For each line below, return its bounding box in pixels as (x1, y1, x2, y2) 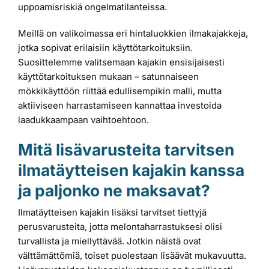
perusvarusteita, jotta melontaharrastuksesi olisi (18, 220, 222, 232)
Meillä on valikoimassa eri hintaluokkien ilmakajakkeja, (18, 28, 248, 40)
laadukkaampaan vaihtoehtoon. (18, 114, 149, 126)
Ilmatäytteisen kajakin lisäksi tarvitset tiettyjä (18, 206, 207, 218)
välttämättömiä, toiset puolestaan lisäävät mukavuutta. (18, 249, 246, 261)
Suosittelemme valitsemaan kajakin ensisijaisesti (18, 56, 225, 68)
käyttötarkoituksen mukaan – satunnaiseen (18, 71, 199, 83)
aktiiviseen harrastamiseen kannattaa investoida (18, 100, 222, 112)
